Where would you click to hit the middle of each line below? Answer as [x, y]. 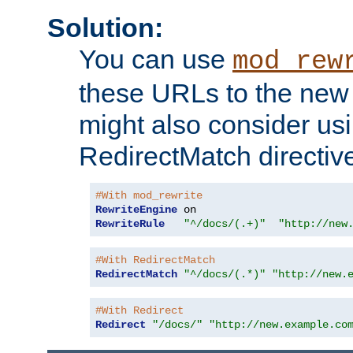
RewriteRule [130, 224]
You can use [156, 59]
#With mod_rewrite [149, 196]
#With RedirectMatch [155, 260]
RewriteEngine [136, 210]
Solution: [105, 28]
